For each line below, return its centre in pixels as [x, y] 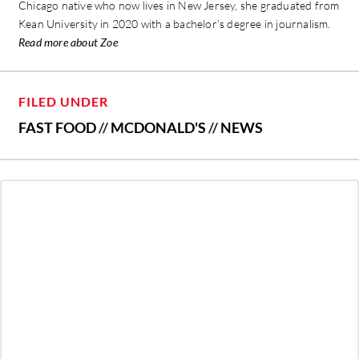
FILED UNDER [63, 101]
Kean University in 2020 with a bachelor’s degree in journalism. [175, 23]
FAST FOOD [57, 127]
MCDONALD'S [158, 127]
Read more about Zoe [68, 42]
